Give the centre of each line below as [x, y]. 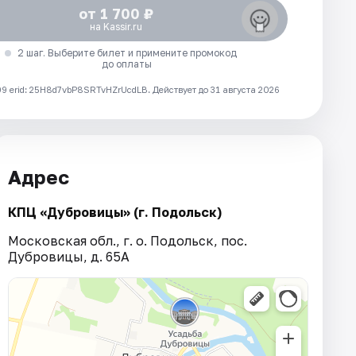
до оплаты [127, 64]
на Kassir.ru [116, 27]
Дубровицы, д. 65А [69, 256]
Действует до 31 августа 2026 [216, 90]
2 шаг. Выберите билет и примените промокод [127, 53]
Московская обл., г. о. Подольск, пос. [128, 240]
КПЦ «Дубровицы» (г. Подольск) [115, 212]
